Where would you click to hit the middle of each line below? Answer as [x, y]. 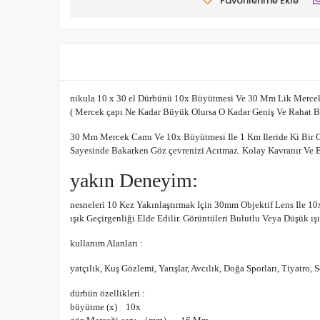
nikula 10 [89, 98]
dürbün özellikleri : [107, 293]
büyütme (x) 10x [105, 307]
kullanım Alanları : [106, 243]
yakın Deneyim [131, 180]
